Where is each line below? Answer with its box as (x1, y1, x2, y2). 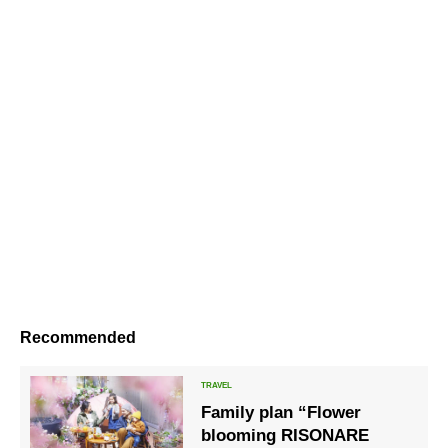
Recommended (20, 328, 136, 346)
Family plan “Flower (201, 402, 362, 422)
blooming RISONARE (201, 425, 370, 445)
